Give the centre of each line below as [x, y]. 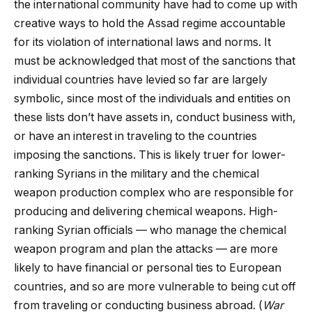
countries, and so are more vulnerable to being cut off [155, 287]
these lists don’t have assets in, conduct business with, [155, 118]
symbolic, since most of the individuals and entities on [152, 99]
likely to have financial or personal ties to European [148, 268]
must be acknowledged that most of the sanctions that [155, 61]
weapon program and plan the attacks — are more [146, 249]
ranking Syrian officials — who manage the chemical [150, 231]
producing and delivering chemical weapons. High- [146, 212]
